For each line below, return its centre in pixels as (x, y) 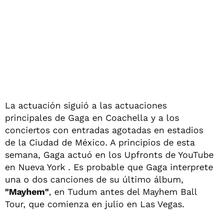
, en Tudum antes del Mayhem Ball (123, 191)
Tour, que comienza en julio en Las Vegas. (95, 204)
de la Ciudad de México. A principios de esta (100, 142)
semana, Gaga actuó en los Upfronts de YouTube (109, 154)
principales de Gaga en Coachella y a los (92, 117)
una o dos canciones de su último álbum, (94, 179)
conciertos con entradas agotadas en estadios (104, 130)
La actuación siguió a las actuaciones (86, 105)
